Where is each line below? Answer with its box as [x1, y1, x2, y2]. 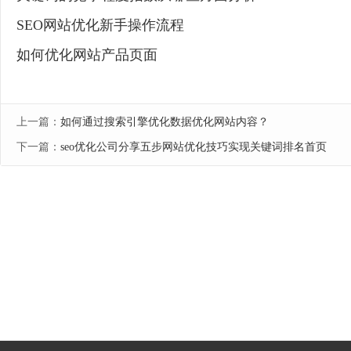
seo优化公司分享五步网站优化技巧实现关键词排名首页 [60, 141, 327, 153]
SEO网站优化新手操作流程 [16, 17, 188, 33]
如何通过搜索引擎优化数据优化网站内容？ [60, 116, 269, 128]
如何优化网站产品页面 [16, 47, 161, 63]
